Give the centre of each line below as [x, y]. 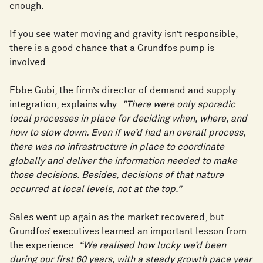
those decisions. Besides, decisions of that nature [117, 175]
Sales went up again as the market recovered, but [117, 218]
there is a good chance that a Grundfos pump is [112, 48]
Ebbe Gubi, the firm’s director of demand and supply [123, 91]
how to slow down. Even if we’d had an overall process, [127, 133]
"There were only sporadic [178, 105]
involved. [29, 63]
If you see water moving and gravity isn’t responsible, [124, 34]
